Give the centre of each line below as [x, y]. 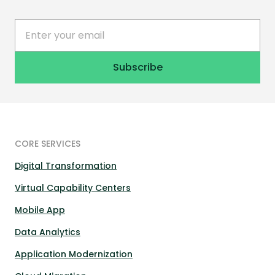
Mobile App [40, 210]
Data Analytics [48, 232]
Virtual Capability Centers [73, 188]
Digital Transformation [66, 166]
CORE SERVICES [48, 144]
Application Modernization [74, 254]
